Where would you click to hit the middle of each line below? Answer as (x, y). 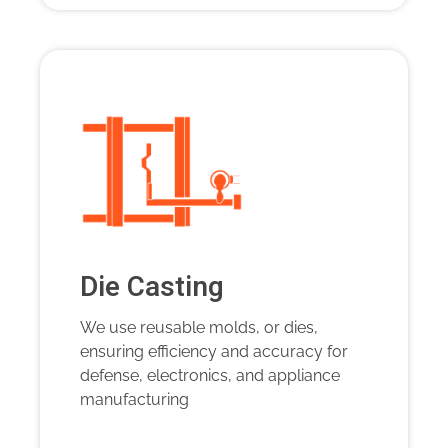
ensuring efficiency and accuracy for (214, 352)
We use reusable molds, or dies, (199, 328)
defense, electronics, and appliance (210, 376)
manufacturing (134, 400)
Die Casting (152, 288)
